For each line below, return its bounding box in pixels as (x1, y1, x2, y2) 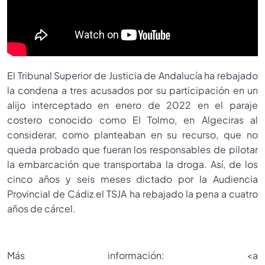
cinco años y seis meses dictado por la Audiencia (7, 172, 258, 185)
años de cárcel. (7, 202, 76, 215)
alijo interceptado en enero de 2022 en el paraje (7, 98, 258, 111)
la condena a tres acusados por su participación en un (7, 83, 258, 96)
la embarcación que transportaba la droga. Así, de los (7, 157, 258, 170)
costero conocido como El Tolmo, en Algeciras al (7, 113, 258, 126)
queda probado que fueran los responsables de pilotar (7, 143, 258, 156)
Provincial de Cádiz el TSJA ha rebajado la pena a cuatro (7, 187, 258, 200)
